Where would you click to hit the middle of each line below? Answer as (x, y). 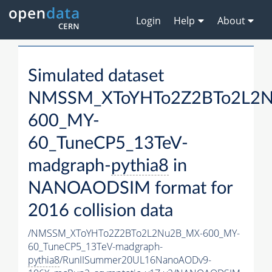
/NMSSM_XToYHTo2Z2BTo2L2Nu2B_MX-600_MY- (134, 233)
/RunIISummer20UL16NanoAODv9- (135, 260)
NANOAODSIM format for (130, 189)
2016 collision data (100, 211)
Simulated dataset (96, 76)
